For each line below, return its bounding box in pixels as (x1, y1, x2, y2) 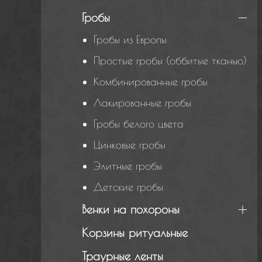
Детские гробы (93, 181, 163, 193)
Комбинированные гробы (93, 75, 208, 88)
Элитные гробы (93, 160, 162, 172)
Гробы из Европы (93, 33, 167, 46)
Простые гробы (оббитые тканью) (93, 54, 247, 67)
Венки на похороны (81, 202, 180, 216)
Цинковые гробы (93, 139, 166, 151)
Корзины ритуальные (81, 226, 188, 239)
